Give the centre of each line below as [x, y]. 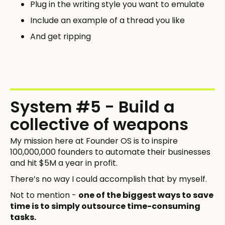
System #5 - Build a [92, 106]
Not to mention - [44, 195]
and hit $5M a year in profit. [64, 163]
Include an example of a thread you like [107, 20]
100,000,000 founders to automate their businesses [110, 152]
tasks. [23, 217]
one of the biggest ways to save [146, 195]
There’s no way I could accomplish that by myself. [108, 179]
